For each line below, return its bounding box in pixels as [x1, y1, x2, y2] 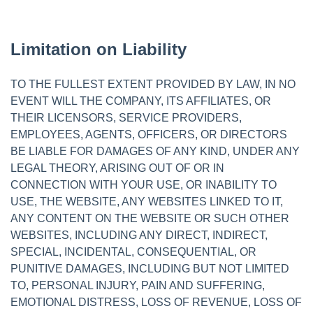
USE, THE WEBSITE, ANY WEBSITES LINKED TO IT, [10, 195, 283, 208]
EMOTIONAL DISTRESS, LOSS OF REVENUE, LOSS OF [10, 296, 302, 308]
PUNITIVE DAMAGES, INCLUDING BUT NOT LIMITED [10, 262, 289, 275]
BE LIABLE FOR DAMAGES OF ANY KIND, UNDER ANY [10, 145, 300, 157]
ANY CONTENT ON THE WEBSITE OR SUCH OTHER [10, 212, 289, 224]
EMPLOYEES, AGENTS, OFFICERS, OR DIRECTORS [10, 128, 287, 140]
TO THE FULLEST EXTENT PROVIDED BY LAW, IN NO [10, 78, 296, 90]
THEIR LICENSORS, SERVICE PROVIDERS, [10, 111, 242, 124]
